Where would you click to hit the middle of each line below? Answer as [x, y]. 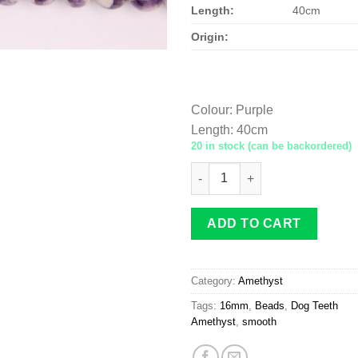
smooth [259, 322]
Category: [215, 281]
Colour [210, 109]
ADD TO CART [254, 223]
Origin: [210, 36]
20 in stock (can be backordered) [271, 145]
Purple [255, 109]
